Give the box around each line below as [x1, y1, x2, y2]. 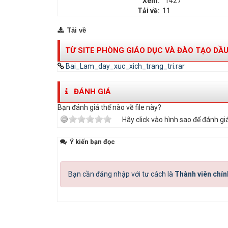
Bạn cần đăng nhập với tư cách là [68, 170, 175, 179]
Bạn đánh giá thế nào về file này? [58, 103, 161, 112]
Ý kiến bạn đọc [68, 138, 115, 146]
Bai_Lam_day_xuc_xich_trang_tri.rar [64, 62, 185, 71]
